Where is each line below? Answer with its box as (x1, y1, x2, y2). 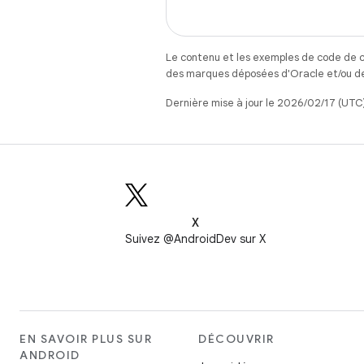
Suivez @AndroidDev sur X (124, 232, 266, 246)
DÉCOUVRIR (198, 331, 275, 346)
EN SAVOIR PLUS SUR (19, 331, 152, 346)
